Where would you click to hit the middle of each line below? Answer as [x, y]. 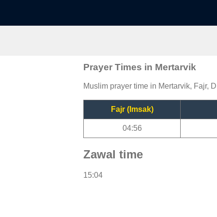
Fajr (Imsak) [132, 109]
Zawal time [113, 154]
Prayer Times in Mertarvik [140, 67]
